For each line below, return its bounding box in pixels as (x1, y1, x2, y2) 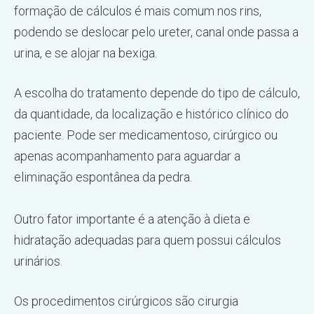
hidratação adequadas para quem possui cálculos (14, 233, 281, 247)
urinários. (14, 254, 62, 268)
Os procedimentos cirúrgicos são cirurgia (14, 294, 238, 308)
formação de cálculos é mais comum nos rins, (14, 4, 261, 18)
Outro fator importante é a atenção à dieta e (14, 212, 250, 226)
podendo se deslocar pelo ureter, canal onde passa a (14, 25, 299, 39)
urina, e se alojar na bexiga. (14, 46, 157, 60)
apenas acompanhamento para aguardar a (14, 149, 240, 163)
